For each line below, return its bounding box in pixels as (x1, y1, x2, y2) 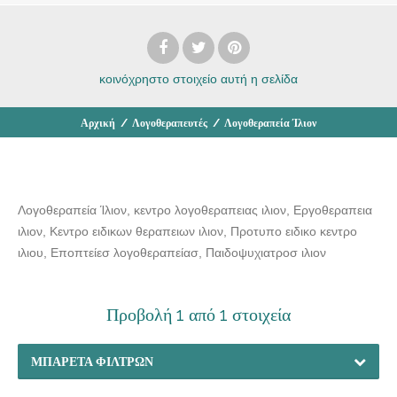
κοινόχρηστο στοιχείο (99, 71, 217, 86)
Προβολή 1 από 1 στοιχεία (106, 303, 291, 325)
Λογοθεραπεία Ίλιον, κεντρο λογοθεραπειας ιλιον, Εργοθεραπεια (18, 202, 372, 217)
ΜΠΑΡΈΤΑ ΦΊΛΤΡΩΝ (31, 354, 153, 369)
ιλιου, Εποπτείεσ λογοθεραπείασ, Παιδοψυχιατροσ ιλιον (18, 245, 326, 260)
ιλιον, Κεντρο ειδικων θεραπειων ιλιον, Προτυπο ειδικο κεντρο (18, 223, 357, 238)
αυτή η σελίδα (221, 71, 298, 86)
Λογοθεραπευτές (132, 116, 207, 129)
